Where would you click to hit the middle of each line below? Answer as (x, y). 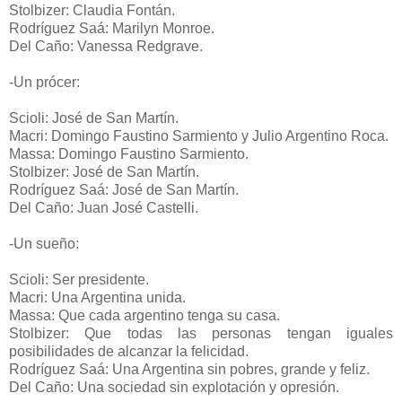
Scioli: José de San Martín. (94, 118)
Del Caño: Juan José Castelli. (104, 207)
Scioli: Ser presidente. (79, 279)
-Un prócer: (44, 82)
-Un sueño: (44, 243)
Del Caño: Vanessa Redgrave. (106, 46)
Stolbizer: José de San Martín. (104, 171)
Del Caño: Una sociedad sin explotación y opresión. (174, 387)
